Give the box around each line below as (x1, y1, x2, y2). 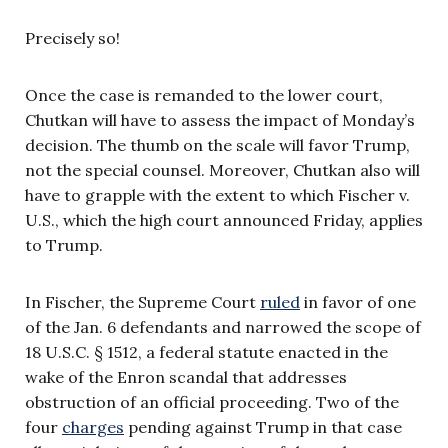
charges (62, 416, 124, 437)
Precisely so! (25, 27, 120, 48)
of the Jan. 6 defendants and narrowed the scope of (25, 316, 421, 337)
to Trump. (25, 234, 107, 255)
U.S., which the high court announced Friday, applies (25, 209, 423, 230)
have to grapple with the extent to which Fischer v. (25, 184, 410, 205)
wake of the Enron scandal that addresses (25, 366, 347, 387)
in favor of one (300, 291, 416, 312)
